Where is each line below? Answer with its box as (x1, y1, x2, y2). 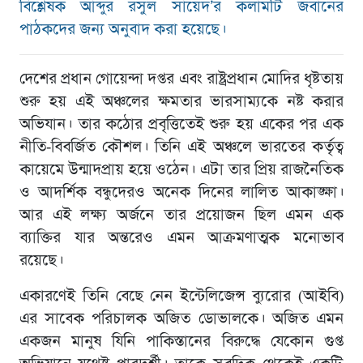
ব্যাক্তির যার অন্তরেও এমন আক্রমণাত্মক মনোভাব (19, 229, 344, 246)
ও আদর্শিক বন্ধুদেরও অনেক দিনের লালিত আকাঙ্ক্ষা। (19, 184, 344, 201)
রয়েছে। (19, 252, 63, 269)
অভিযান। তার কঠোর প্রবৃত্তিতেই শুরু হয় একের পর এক (19, 116, 344, 133)
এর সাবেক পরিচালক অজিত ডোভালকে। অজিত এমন (19, 310, 344, 327)
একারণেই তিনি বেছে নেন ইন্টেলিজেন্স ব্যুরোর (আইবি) (19, 288, 344, 305)
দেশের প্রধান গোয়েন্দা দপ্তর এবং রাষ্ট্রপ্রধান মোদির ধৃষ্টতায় (19, 70, 344, 88)
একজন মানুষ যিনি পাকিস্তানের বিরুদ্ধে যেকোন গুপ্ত (19, 333, 344, 350)
